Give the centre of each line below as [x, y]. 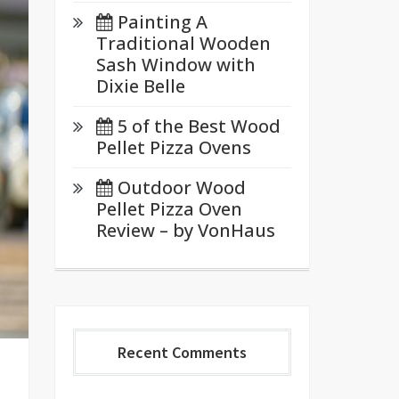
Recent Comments [182, 352]
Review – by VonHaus [185, 230]
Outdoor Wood [181, 187]
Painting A [162, 22]
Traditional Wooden [183, 43]
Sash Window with [175, 65]
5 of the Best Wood [199, 126]
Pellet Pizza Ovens [173, 147]
